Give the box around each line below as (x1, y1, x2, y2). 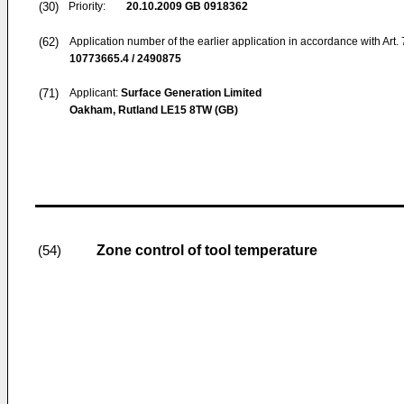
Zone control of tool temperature (96, 243, 317, 258)
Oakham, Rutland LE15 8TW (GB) (69, 104, 238, 116)
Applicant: (69, 87, 121, 99)
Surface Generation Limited (121, 87, 262, 99)
